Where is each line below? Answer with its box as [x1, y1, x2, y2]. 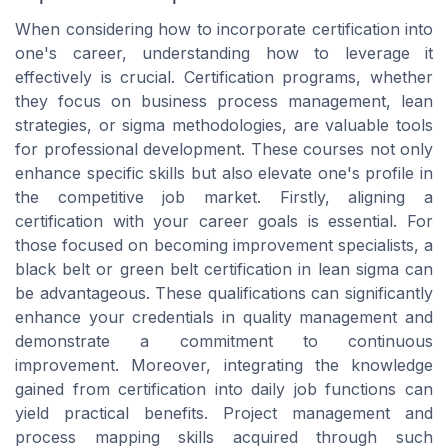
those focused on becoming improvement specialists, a [15, 235, 433, 256]
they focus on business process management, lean [15, 91, 433, 112]
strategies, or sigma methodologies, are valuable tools [15, 115, 433, 136]
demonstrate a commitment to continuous [15, 331, 433, 352]
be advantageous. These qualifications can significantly [15, 283, 433, 304]
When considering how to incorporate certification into [15, 19, 433, 40]
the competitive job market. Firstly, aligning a [15, 187, 433, 208]
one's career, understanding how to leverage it [15, 43, 433, 64]
